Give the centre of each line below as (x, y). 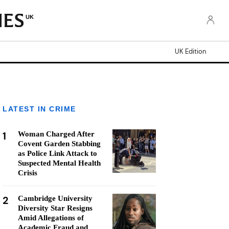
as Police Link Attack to (58, 153)
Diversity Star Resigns (55, 208)
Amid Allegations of (51, 218)
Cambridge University (55, 198)
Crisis (28, 173)
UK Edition (190, 51)
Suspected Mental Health (59, 163)
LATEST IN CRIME (39, 109)
